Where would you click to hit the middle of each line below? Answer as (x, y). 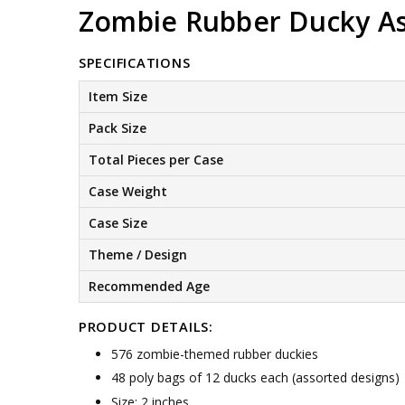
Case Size (118, 222)
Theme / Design (137, 254)
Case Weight (127, 191)
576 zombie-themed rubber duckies (214, 354)
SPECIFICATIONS (134, 62)
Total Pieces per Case (155, 159)
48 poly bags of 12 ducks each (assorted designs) (255, 378)
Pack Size (117, 127)
